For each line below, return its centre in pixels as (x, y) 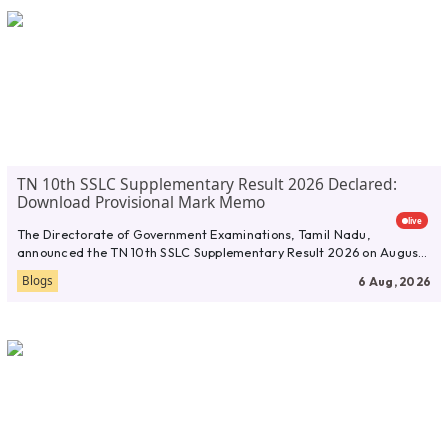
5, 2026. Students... (74, 269)
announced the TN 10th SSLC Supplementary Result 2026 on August (220, 251)
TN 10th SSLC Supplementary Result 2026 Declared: (206, 184)
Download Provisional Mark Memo (140, 202)
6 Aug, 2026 (395, 281)
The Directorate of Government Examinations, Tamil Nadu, (193, 233)
